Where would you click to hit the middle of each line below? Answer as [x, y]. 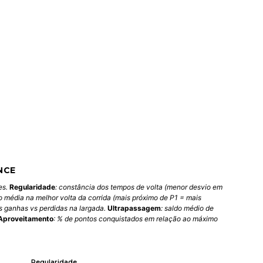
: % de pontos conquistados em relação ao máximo [135, 219]
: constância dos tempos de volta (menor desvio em [139, 187]
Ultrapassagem [134, 208]
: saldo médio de [187, 208]
